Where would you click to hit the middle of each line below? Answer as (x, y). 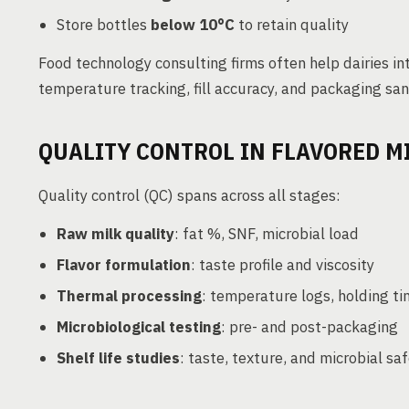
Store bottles (104, 25)
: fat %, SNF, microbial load (267, 234)
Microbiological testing (139, 327)
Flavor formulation (124, 265)
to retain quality (292, 25)
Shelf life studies (118, 358)
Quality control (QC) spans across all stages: (189, 195)
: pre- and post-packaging (309, 327)
